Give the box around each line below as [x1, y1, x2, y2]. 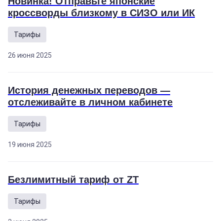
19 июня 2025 [8, 141, 52, 148]
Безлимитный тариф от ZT [8, 174, 139, 185]
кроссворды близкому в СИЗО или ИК [8, 7, 195, 18]
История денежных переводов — [8, 85, 170, 96]
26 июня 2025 [8, 51, 52, 59]
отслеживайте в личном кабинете [8, 97, 173, 108]
